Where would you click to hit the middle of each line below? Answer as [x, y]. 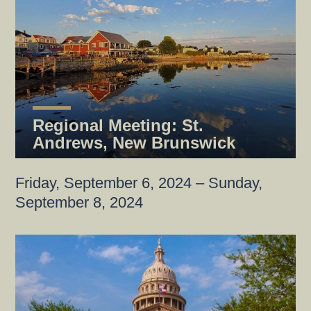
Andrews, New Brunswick [134, 142]
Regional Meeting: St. [118, 125]
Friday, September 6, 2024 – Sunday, [139, 183]
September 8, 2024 [79, 203]
